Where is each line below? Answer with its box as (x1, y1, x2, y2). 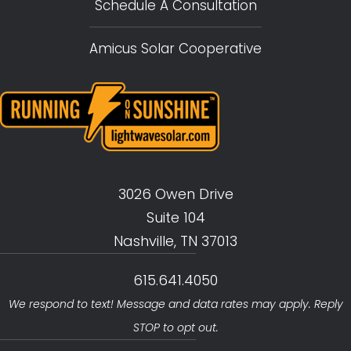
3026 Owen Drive (118, 183, 233, 204)
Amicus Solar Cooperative (89, 38, 262, 58)
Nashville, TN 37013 (114, 230, 237, 251)
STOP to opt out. (132, 319, 219, 335)
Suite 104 (146, 207, 205, 227)
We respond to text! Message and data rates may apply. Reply (8, 295, 343, 312)
